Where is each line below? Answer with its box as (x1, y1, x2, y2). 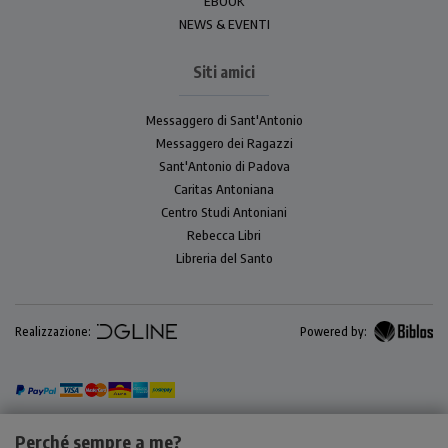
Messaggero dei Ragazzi (155, 135, 293, 152)
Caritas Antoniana (174, 181, 274, 198)
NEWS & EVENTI (178, 16, 270, 33)
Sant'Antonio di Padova (158, 158, 290, 175)
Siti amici (193, 62, 255, 82)
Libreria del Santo (175, 250, 273, 267)
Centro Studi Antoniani (161, 204, 287, 221)
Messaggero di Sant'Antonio (145, 112, 303, 129)
